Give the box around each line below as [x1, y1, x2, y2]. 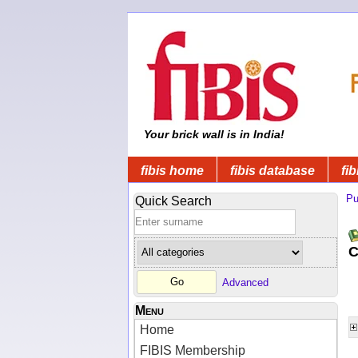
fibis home [141, 163, 204, 177]
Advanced [222, 276, 268, 288]
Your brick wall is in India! [141, 128, 284, 141]
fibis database [230, 163, 315, 177]
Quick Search [135, 193, 212, 208]
